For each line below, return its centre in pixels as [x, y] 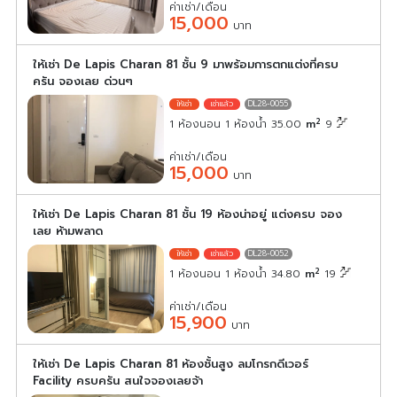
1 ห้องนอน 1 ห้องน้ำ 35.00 [238, 125]
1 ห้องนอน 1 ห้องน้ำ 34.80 [237, 274]
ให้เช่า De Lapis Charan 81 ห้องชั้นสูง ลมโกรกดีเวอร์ [171, 364]
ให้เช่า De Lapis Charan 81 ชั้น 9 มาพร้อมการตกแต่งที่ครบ [186, 65]
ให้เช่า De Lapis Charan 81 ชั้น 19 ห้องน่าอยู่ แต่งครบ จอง [187, 214]
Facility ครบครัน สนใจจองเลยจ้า [118, 381]
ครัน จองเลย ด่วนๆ [83, 82]
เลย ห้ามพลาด [68, 231]
